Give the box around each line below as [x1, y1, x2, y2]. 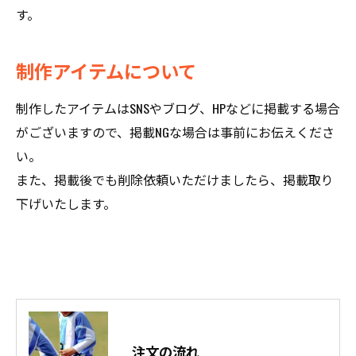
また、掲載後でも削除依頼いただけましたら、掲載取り [16, 170, 334, 189]
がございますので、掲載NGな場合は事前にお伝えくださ [16, 122, 335, 141]
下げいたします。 [16, 194, 116, 213]
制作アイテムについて [16, 56, 196, 84]
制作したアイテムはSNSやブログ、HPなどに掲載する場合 [16, 99, 340, 118]
